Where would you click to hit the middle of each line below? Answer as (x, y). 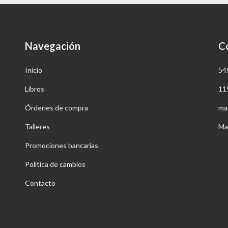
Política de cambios (55, 164)
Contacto (40, 183)
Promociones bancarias (62, 145)
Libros (35, 89)
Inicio (34, 70)
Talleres (37, 126)
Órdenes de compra (56, 108)
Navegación (53, 46)
